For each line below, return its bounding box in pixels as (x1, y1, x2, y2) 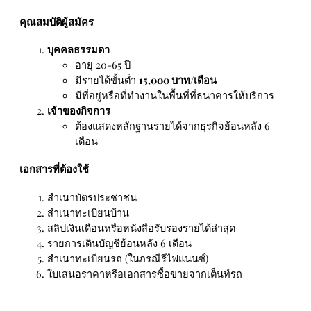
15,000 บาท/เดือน (139, 73, 217, 87)
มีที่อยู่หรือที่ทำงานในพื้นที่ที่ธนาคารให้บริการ (75, 88, 274, 103)
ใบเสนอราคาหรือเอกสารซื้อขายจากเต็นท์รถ (47, 266, 242, 280)
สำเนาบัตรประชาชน (47, 190, 137, 204)
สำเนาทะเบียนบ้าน (47, 205, 129, 219)
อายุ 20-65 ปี (75, 58, 131, 72)
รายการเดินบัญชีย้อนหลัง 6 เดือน (47, 235, 192, 250)
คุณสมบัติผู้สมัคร (19, 14, 94, 28)
